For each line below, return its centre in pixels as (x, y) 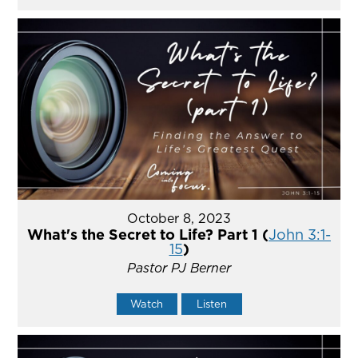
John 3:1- (300, 235)
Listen (211, 304)
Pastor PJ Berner (179, 268)
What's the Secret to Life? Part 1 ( (148, 235)
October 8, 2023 (179, 219)
